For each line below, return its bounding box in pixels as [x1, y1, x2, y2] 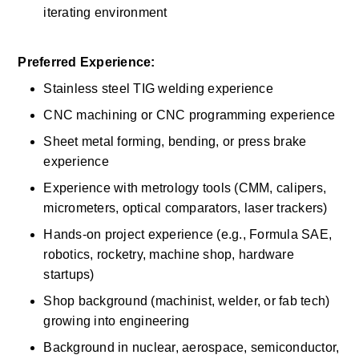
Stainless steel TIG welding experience [43, 82, 277, 95]
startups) [43, 268, 98, 281]
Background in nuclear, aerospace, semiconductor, [43, 341, 340, 354]
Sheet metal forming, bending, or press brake [43, 135, 307, 148]
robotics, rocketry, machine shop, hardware [43, 248, 294, 261]
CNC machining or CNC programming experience [43, 108, 339, 122]
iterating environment [43, 6, 171, 19]
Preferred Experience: [18, 55, 155, 69]
